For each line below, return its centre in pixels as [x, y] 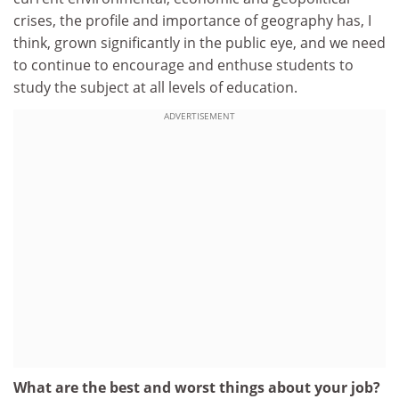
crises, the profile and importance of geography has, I [192, 20]
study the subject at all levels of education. [155, 87]
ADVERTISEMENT [199, 116]
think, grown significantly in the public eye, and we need [199, 42]
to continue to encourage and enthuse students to [183, 65]
